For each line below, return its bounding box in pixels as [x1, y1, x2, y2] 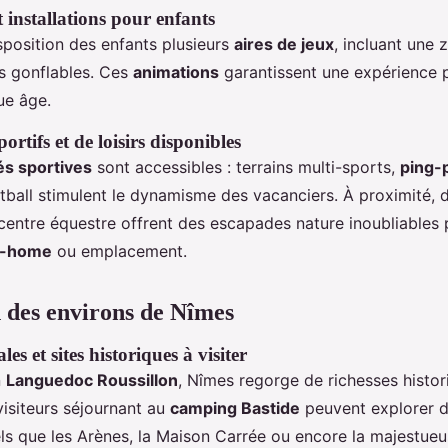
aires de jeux [234, 34, 334, 54]
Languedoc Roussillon [6, 370, 178, 390]
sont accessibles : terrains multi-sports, [92, 157, 400, 177]
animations [133, 62, 219, 82]
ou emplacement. [52, 241, 187, 261]
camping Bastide [170, 398, 300, 418]
